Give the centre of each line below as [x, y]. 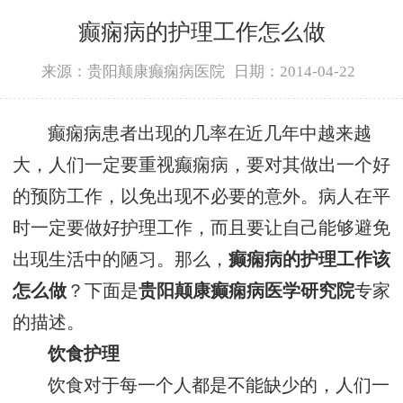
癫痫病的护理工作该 [309, 260]
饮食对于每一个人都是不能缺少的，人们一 [219, 386]
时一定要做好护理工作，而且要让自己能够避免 [201, 228]
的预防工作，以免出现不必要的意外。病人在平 [201, 197]
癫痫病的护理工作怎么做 [201, 31]
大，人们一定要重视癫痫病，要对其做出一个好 [201, 166]
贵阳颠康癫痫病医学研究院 [246, 291]
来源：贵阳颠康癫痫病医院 [133, 71]
